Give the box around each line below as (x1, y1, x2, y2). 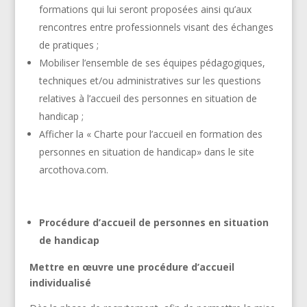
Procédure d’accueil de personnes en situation (38, 215, 269, 229)
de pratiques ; (38, 38, 99, 51)
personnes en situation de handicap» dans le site (38, 145, 254, 158)
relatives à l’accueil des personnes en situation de (38, 91, 257, 105)
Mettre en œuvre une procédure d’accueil (29, 260, 234, 273)
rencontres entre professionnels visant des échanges (38, 20, 273, 34)
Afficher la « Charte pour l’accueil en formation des (38, 127, 262, 140)
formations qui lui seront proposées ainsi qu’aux (38, 2, 251, 16)
